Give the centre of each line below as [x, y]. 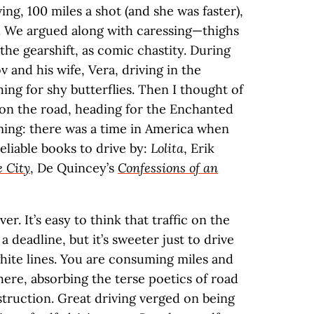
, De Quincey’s [74, 168]
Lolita [167, 148]
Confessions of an [168, 168]
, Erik [199, 148]
